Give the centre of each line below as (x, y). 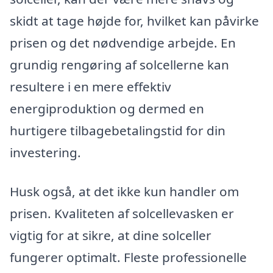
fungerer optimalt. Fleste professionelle (128, 257)
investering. (45, 153)
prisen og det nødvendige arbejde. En (123, 43)
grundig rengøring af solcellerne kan (119, 65)
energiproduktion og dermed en (107, 109)
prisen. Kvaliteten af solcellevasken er (122, 213)
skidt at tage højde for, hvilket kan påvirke (134, 21)
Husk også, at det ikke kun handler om (124, 191)
